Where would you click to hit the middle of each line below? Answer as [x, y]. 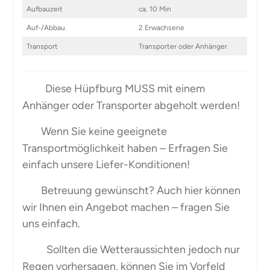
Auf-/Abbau [46, 28]
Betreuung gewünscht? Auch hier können [139, 191]
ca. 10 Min [155, 9]
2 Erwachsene [161, 28]
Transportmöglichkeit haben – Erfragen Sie [125, 149]
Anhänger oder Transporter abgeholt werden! [131, 106]
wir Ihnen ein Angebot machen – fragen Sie [126, 208]
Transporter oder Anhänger [183, 47]
